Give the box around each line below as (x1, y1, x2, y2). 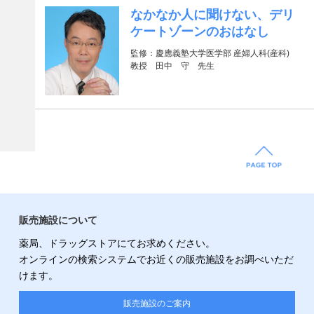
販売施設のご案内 (123, 298, 191, 308)
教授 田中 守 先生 (130, 60, 215, 71)
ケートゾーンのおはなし (130, 24, 270, 39)
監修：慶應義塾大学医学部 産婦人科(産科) (130, 48, 290, 58)
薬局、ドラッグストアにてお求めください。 (18, 237, 215, 249)
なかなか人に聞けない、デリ (130, 7, 295, 22)
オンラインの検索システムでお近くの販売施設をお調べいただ (18, 253, 294, 265)
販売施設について (18, 214, 97, 226)
